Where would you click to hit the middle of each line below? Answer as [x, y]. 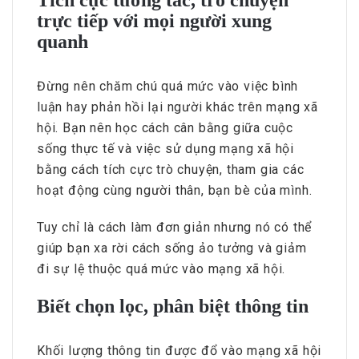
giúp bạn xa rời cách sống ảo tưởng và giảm [172, 248]
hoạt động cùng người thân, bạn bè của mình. [175, 190]
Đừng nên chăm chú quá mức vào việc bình [168, 86]
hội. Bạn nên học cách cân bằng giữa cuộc [165, 127]
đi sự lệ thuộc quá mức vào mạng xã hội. [161, 268]
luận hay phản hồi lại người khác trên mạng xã [177, 107]
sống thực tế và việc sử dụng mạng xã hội [165, 148]
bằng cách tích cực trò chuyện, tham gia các [171, 169]
